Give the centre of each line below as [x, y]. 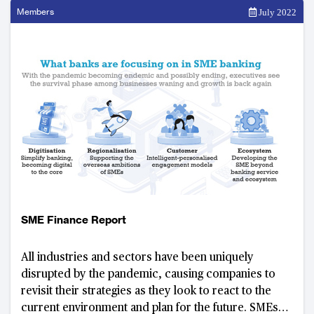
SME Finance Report [74, 220]
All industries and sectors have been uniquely [137, 258]
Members [35, 12]
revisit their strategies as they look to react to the [146, 292]
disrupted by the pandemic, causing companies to [148, 275]
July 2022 [277, 12]
